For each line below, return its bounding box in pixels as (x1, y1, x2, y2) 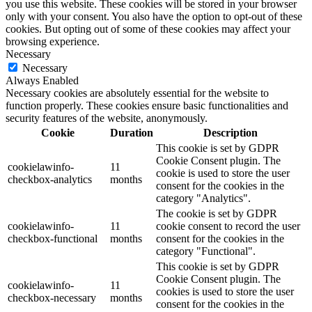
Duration (110, 126, 153, 139)
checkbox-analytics (8, 173, 92, 185)
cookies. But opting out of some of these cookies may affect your (6, 22, 290, 35)
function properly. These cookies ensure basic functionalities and (6, 99, 288, 111)
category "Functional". (156, 244, 256, 257)
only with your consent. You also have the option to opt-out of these (6, 10, 302, 22)
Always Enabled (6, 74, 79, 86)
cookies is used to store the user (156, 285, 294, 297)
